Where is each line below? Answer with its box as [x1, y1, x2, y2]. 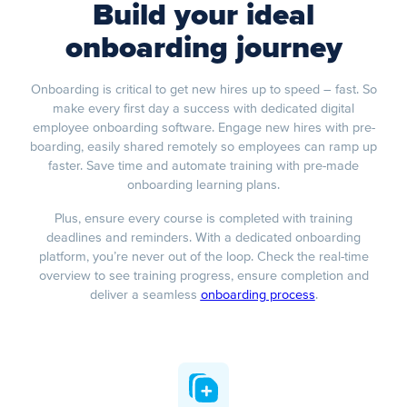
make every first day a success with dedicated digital [53, 101, 354, 117]
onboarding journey [65, 34, 342, 65]
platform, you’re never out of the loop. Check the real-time [38, 249, 369, 265]
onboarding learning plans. [127, 177, 280, 194]
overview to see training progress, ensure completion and [38, 268, 369, 284]
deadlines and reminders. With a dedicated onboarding [46, 230, 361, 246]
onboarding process [200, 287, 315, 303]
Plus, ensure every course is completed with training [55, 211, 352, 227]
